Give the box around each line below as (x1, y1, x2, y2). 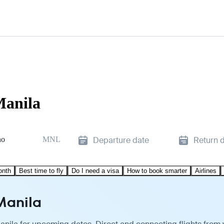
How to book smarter (127, 166, 187, 174)
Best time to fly (19, 166, 63, 174)
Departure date (93, 134, 149, 145)
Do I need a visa (71, 166, 119, 174)
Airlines (195, 166, 216, 174)
